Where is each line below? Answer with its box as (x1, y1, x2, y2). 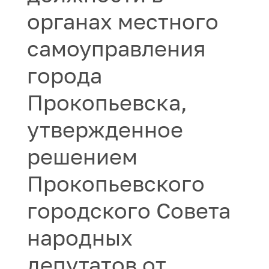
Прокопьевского (27, 171, 205, 196)
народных (27, 225, 133, 250)
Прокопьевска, (27, 89, 187, 115)
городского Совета (27, 198, 231, 223)
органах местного (27, 8, 219, 34)
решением (27, 144, 138, 169)
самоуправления (27, 35, 206, 61)
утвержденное (27, 116, 183, 142)
